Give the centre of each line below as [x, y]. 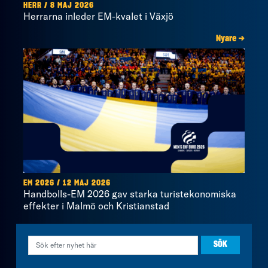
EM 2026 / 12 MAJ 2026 [67, 183]
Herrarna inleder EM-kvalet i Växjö [98, 16]
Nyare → [230, 39]
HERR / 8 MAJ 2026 [59, 5]
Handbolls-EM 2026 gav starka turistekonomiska [130, 194]
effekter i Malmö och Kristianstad [96, 205]
